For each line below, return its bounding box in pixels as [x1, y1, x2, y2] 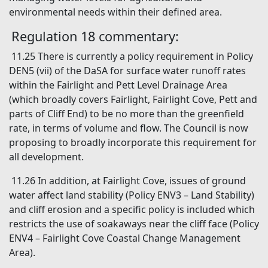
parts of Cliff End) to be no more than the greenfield [9, 107, 244, 121]
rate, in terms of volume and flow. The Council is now [9, 121, 248, 135]
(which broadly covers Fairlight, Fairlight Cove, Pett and [9, 93, 257, 106]
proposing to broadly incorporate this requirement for [9, 136, 257, 150]
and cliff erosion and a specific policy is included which [9, 203, 255, 217]
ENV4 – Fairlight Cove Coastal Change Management [9, 232, 240, 245]
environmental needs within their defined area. [9, 5, 222, 19]
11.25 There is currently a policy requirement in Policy [11, 50, 253, 63]
